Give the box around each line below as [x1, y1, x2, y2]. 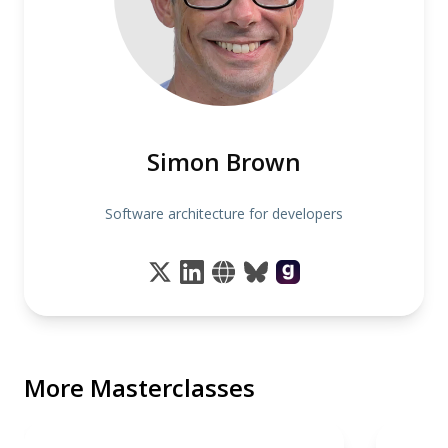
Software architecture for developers [105, 204, 343, 224]
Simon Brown [147, 145, 301, 179]
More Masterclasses [24, 371, 255, 405]
